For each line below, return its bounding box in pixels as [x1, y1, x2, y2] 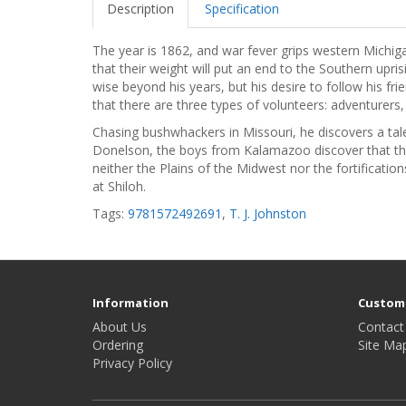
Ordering [92, 336, 143, 353]
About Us [92, 318, 147, 335]
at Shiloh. [92, 178, 146, 195]
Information [92, 295, 169, 311]
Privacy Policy [92, 354, 172, 372]
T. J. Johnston [229, 205, 306, 222]
